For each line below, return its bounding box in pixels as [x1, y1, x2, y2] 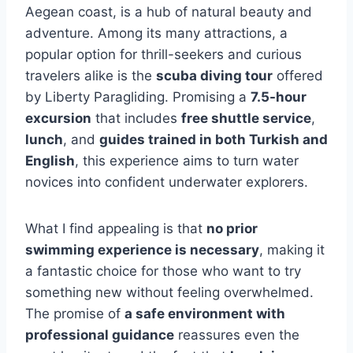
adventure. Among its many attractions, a [25, 25, 288, 41]
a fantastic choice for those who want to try [25, 263, 301, 279]
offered [273, 68, 323, 84]
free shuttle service [181, 110, 311, 126]
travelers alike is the [25, 68, 156, 84]
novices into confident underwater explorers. [25, 174, 308, 190]
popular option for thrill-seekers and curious [25, 46, 302, 62]
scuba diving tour [156, 68, 273, 84]
